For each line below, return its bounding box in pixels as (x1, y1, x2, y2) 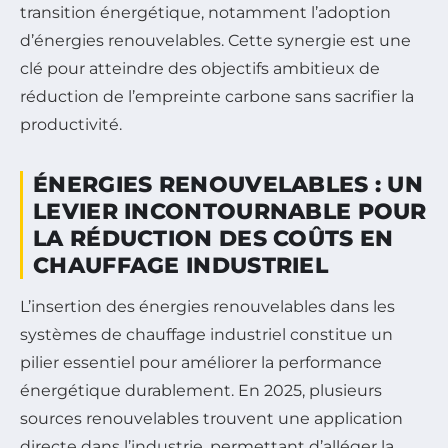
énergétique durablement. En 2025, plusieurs (20, 381, 382, 401)
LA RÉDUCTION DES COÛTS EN (33, 225, 394, 253)
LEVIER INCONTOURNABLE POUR (33, 198, 427, 226)
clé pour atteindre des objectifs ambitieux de (20, 59, 380, 79)
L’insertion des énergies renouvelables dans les (20, 297, 395, 317)
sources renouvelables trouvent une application (20, 409, 403, 429)
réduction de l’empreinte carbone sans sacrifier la (20, 87, 414, 107)
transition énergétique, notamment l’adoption (20, 3, 391, 23)
